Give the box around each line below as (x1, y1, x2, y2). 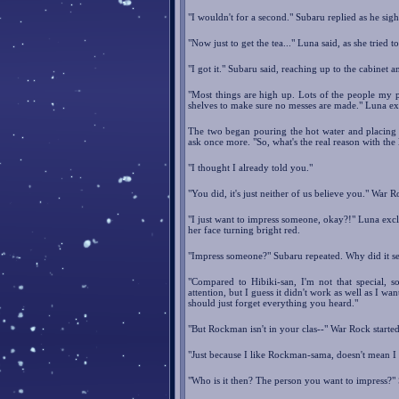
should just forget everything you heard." (188, 297, 358, 309)
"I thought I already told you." (188, 162, 313, 174)
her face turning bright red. (188, 224, 300, 236)
